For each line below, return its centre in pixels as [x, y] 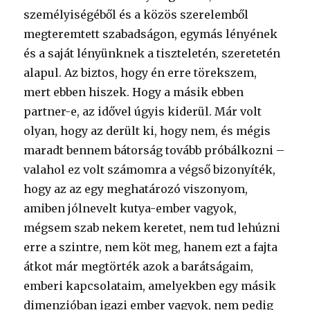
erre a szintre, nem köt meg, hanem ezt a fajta [151, 247]
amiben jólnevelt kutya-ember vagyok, [130, 208]
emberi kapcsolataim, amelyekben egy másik [150, 286]
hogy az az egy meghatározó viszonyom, [136, 189]
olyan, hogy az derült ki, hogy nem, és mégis [147, 131]
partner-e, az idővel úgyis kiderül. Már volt [143, 111]
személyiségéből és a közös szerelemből [136, 15]
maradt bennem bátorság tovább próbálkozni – [154, 150]
